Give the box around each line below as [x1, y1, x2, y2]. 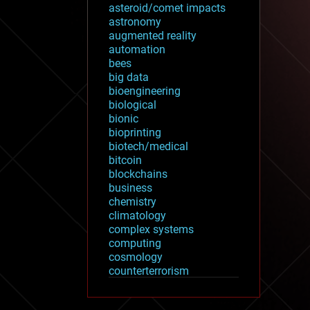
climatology [109, 208, 166, 222]
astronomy [109, 15, 161, 28]
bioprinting [109, 125, 161, 139]
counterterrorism [109, 264, 189, 277]
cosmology [109, 250, 163, 264]
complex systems [109, 222, 194, 236]
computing [109, 236, 161, 250]
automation [109, 42, 165, 56]
